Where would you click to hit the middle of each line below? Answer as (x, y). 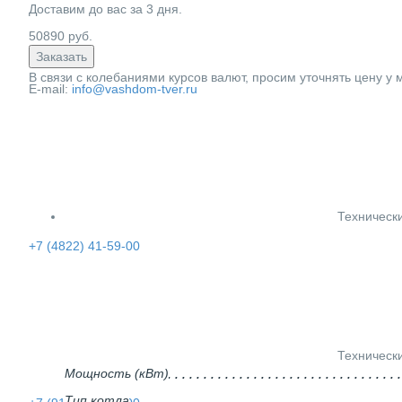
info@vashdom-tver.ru (135, 89)
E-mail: (48, 89)
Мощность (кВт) (117, 373)
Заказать (61, 56)
